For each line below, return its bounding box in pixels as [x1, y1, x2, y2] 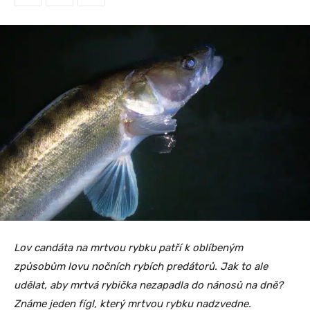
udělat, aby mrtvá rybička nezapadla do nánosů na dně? [14, 279, 283, 292]
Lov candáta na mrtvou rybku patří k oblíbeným [14, 241, 243, 255]
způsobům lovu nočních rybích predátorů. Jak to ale [14, 260, 268, 273]
